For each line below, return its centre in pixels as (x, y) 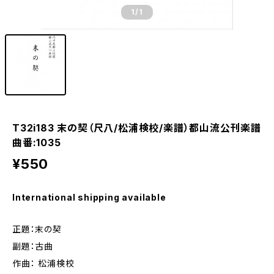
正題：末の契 (37, 229)
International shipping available (89, 197)
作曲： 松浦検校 (43, 263)
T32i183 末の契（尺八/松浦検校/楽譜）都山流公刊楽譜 (137, 128)
